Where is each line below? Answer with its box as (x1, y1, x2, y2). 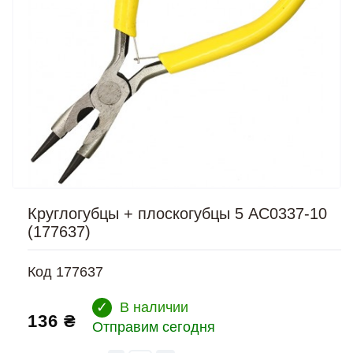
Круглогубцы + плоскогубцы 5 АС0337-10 (28, 205, 327, 222)
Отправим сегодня (92, 319, 215, 335)
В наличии (120, 299, 188, 315)
